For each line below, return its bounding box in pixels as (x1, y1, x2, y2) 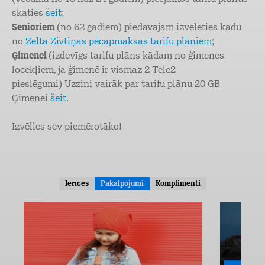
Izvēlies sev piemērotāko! (12, 122, 121, 132)
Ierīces (64, 180, 89, 188)
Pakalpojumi (100, 180, 144, 188)
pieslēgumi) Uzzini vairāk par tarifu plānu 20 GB (12, 80, 220, 89)
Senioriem (12, 23, 57, 33)
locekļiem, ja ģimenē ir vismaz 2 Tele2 (12, 66, 176, 75)
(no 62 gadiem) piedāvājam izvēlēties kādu (57, 23, 241, 33)
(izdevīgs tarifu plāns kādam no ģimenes (49, 51, 224, 61)
